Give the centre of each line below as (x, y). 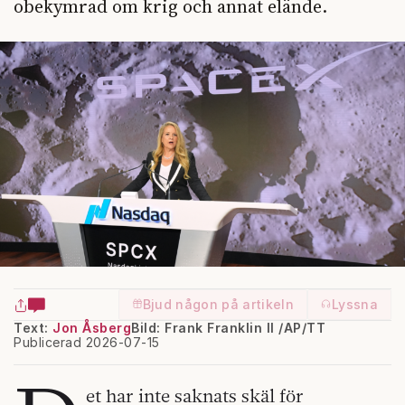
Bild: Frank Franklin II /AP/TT (228, 327)
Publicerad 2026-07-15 (87, 342)
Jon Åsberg (92, 327)
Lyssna (355, 304)
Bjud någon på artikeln (218, 304)
